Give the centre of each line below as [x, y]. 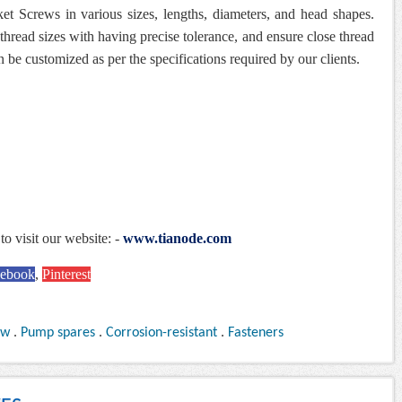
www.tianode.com [177, 239]
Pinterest [66, 275]
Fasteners [256, 333]
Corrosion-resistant [162, 333]
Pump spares [58, 333]
